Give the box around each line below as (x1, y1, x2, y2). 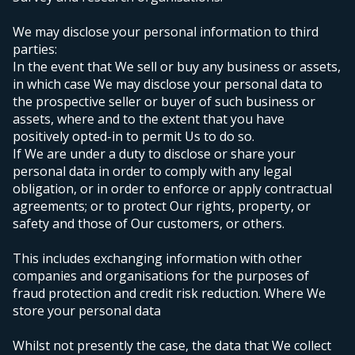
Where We (264, 284, 326, 303)
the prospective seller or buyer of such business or (13, 93, 315, 111)
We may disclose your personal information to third (13, 23, 319, 41)
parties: (13, 40, 57, 59)
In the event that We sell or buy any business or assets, (13, 58, 341, 76)
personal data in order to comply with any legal (13, 162, 292, 181)
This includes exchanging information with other (13, 250, 302, 268)
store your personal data (13, 302, 161, 320)
